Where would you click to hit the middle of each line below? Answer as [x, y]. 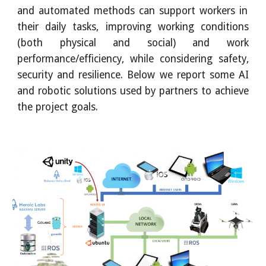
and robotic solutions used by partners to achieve [133, 91]
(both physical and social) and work [133, 43]
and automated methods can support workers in [132, 11]
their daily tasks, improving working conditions [133, 27]
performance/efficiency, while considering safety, [133, 59]
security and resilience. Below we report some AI [133, 75]
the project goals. [58, 107]
